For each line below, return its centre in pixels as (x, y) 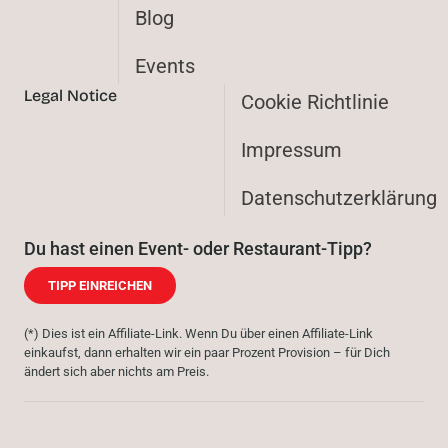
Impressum (291, 150)
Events (165, 66)
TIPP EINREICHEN (100, 286)
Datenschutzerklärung (339, 198)
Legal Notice (70, 96)
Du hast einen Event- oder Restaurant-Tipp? (198, 249)
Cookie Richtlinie (315, 102)
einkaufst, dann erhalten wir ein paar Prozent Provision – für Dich (207, 353)
